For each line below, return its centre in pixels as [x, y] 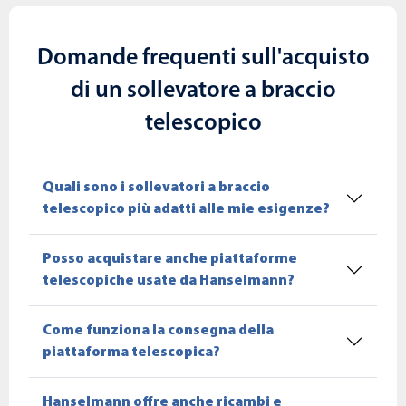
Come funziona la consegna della [158, 331]
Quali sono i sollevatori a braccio [156, 188]
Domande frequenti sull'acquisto [203, 59]
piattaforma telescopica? [131, 353]
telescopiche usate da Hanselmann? [169, 281]
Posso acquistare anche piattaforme [170, 260]
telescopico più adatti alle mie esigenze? [186, 210]
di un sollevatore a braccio [203, 92]
